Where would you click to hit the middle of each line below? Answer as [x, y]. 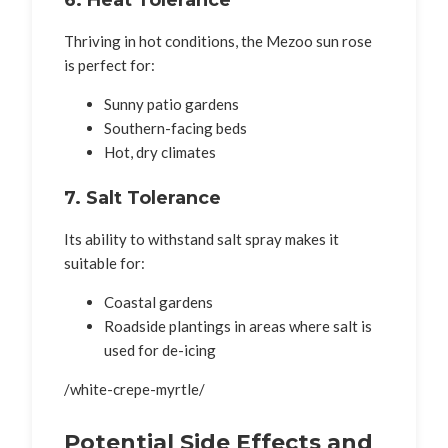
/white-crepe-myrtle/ [134, 388]
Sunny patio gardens [171, 103]
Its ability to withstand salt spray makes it [201, 238]
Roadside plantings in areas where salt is [238, 325]
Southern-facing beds [175, 127]
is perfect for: [109, 64]
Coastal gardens [158, 301]
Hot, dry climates [160, 151]
